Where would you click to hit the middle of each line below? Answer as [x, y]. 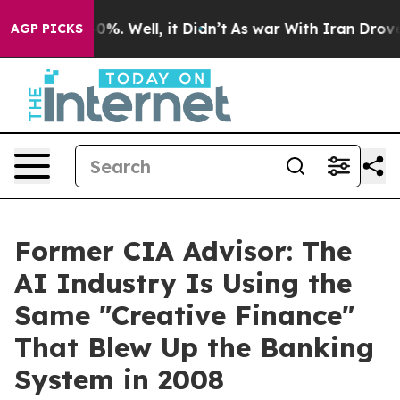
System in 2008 [119, 379]
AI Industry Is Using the [183, 283]
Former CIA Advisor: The [183, 251]
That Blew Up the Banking [194, 347]
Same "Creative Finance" [184, 315]
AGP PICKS [47, 29]
